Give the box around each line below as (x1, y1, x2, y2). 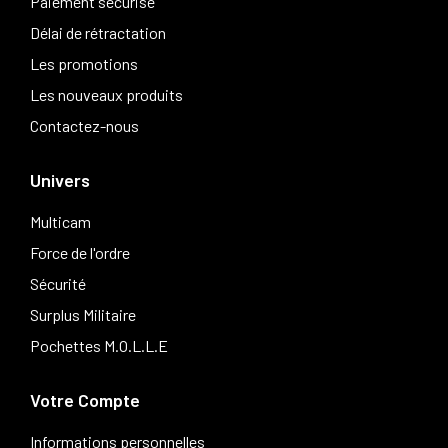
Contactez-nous (30, 116, 139, 136)
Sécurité (30, 274, 86, 294)
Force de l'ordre (30, 243, 130, 263)
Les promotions (30, 54, 138, 74)
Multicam (30, 212, 91, 232)
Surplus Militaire (30, 305, 136, 325)
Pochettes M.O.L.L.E (30, 336, 168, 356)
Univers (30, 169, 90, 192)
